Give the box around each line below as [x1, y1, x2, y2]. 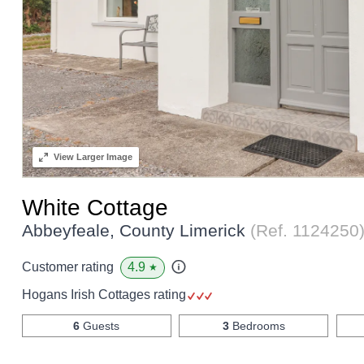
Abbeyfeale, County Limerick [21, 220, 250, 240]
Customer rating [21, 260, 114, 275]
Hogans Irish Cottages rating [21, 287, 189, 301]
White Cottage [21, 194, 168, 220]
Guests [80, 318, 120, 332]
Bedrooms [228, 318, 285, 332]
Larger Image [73, 151, 132, 162]
